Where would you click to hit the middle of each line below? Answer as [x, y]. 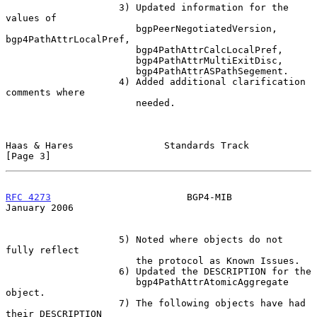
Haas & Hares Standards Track [127, 145]
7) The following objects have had [62, 303]
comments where [45, 92]
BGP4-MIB [142, 197]
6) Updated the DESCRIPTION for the [62, 271]
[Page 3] [28, 156]
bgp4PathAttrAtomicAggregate [71, 282]
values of [31, 18]
